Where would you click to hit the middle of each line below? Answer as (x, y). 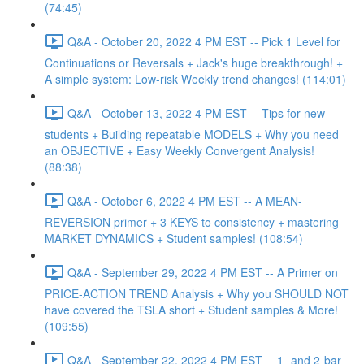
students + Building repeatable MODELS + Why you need (192, 134)
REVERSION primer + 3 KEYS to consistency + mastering (192, 222)
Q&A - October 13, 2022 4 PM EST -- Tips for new (196, 113)
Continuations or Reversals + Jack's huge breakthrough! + (194, 63)
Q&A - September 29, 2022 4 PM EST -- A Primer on (203, 272)
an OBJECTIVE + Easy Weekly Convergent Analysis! (180, 150)
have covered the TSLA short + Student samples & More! (191, 310)
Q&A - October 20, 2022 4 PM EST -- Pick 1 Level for (204, 41)
